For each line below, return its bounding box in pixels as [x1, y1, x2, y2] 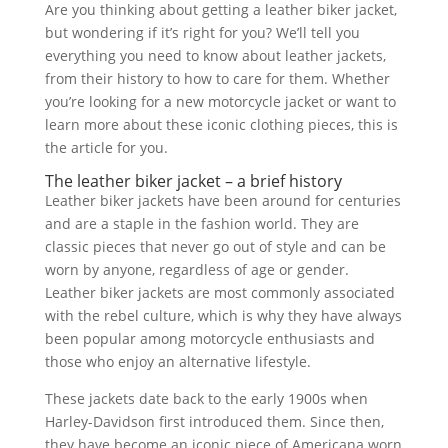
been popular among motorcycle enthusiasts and [44, 329, 375, 348]
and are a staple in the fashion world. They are [44, 214, 359, 233]
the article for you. [44, 138, 172, 157]
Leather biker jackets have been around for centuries [44, 191, 401, 210]
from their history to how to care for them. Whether [44, 69, 390, 88]
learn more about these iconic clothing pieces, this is [44, 115, 398, 134]
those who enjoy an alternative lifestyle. [44, 352, 311, 371]
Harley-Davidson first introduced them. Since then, [44, 412, 384, 431]
